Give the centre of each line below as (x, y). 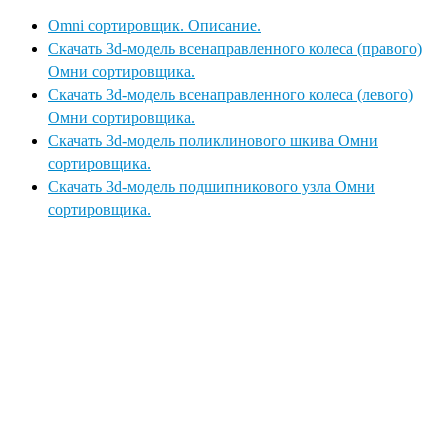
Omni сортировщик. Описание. (154, 25)
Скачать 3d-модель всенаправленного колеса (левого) (230, 94)
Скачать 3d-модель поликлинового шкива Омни (213, 140)
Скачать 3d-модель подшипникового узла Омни (211, 186)
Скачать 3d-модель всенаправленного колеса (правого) (235, 48)
